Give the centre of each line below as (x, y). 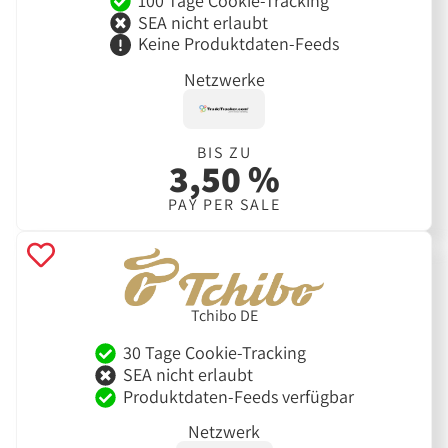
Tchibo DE (224, 315)
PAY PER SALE (224, 205)
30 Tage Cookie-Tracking (214, 353)
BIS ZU (224, 153)
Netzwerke (224, 79)
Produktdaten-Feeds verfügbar (238, 396)
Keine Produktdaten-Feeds (238, 44)
